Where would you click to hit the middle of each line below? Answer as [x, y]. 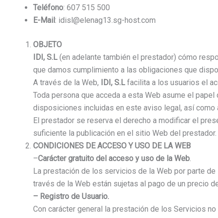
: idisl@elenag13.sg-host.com [105, 20]
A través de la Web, [67, 83]
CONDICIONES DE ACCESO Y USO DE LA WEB [112, 146]
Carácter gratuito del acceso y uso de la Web [114, 159]
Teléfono [48, 8]
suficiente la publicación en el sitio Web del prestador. [125, 133]
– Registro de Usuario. [71, 197]
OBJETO [47, 45]
